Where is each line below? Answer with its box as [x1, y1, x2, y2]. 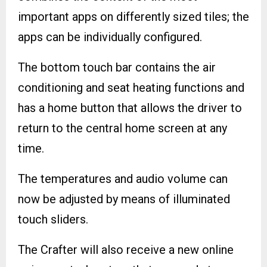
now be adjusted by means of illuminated [18, 191, 230, 206]
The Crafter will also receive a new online [18, 242, 234, 257]
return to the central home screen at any [18, 120, 227, 135]
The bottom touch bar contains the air [18, 60, 216, 74]
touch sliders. [18, 212, 88, 226]
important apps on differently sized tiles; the [18, 9, 249, 24]
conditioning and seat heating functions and [18, 80, 244, 95]
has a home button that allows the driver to [18, 100, 242, 115]
